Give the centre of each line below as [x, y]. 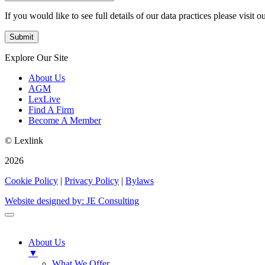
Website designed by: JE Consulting [72, 201]
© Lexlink [24, 140]
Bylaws [140, 180]
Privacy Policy [92, 180]
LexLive [44, 99]
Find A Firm [51, 109]
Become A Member [65, 120]
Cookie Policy [31, 180]
